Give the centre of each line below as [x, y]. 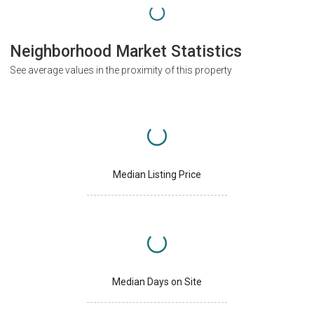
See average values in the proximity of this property [121, 70]
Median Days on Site [157, 281]
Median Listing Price [157, 174]
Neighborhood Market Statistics [126, 51]
